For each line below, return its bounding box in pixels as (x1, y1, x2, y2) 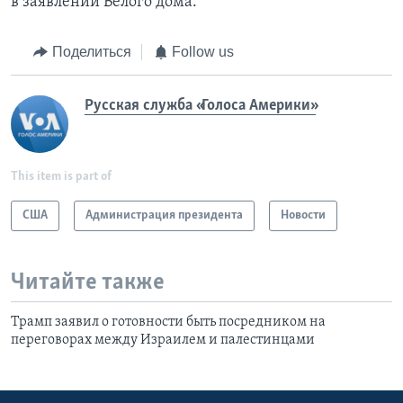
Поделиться (51, 44, 131, 60)
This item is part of (11, 169, 112, 184)
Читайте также (11, 270, 165, 295)
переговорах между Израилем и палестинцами (11, 333, 315, 348)
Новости (281, 208, 326, 222)
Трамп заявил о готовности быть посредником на (11, 315, 326, 330)
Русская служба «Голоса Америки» (85, 96, 316, 114)
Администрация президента (85, 208, 243, 222)
